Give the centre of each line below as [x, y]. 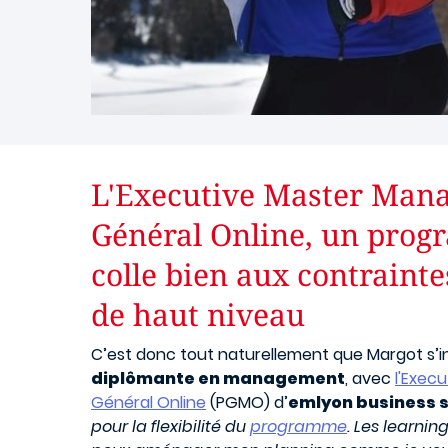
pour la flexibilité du [170, 427]
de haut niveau [198, 315]
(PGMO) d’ [247, 403]
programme [298, 427]
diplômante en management [218, 379]
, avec [370, 379]
